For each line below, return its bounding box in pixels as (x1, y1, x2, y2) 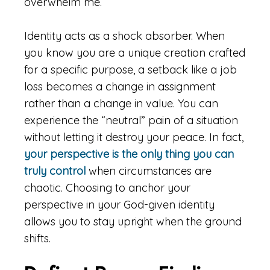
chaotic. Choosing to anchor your (24, 181, 190, 195)
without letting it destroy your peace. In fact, (24, 130, 243, 144)
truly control (24, 164, 86, 178)
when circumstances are (86, 164, 212, 178)
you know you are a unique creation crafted (24, 46, 245, 60)
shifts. (24, 231, 51, 245)
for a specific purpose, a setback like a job (24, 63, 237, 77)
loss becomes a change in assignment (24, 80, 216, 93)
